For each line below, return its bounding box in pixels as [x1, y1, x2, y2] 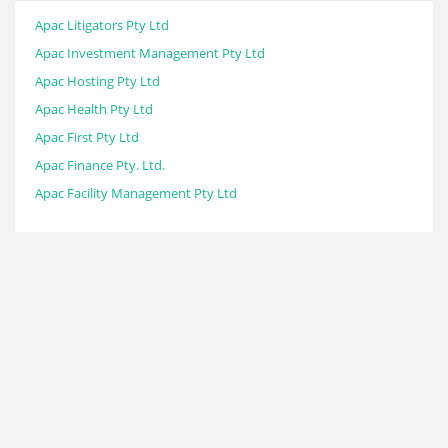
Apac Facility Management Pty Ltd [35, 184, 237, 202]
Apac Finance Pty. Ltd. [35, 156, 165, 174]
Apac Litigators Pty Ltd [35, 16, 169, 34]
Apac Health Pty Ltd [35, 100, 153, 118]
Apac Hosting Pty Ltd [35, 72, 160, 90]
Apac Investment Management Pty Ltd [35, 44, 265, 62]
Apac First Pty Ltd [35, 128, 139, 146]
